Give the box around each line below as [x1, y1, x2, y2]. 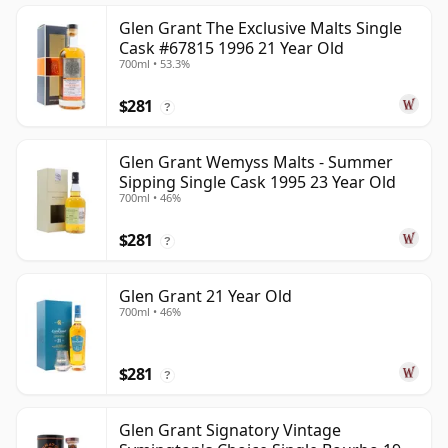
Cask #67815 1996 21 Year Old [119, 37, 344, 60]
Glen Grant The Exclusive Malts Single [119, 17, 402, 40]
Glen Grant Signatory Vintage [119, 419, 341, 442]
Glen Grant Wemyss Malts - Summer [119, 151, 393, 174]
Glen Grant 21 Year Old [119, 285, 292, 308]
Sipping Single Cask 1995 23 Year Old [119, 171, 396, 194]
